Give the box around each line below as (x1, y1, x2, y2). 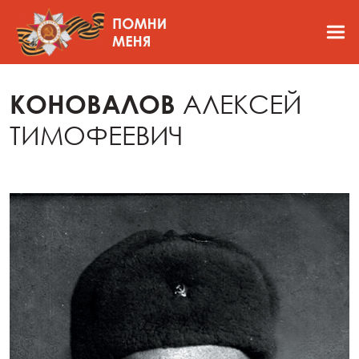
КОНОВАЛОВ (10, 88, 183, 119)
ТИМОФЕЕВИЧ (10, 119, 183, 151)
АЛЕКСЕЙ (183, 88, 302, 119)
